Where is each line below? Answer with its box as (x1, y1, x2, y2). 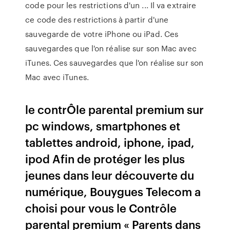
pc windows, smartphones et (25, 118, 181, 133)
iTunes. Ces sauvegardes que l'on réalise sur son (25, 57, 204, 68)
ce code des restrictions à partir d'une (25, 14, 169, 25)
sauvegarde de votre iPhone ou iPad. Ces (25, 28, 179, 40)
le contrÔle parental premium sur (25, 101, 204, 117)
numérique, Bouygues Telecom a (25, 183, 201, 199)
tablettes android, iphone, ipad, (25, 134, 195, 150)
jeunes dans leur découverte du (25, 167, 195, 183)
